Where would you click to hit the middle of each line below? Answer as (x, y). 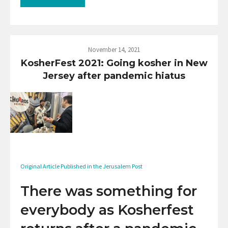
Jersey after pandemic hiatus (114, 76)
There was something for (109, 191)
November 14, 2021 (114, 50)
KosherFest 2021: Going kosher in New (114, 63)
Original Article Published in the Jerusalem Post (81, 166)
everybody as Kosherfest (107, 210)
